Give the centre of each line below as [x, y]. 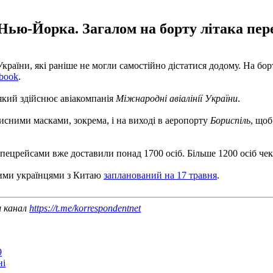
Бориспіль [229, 120]
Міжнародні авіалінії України [177, 98]
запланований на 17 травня [160, 175]
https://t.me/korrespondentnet [85, 208]
